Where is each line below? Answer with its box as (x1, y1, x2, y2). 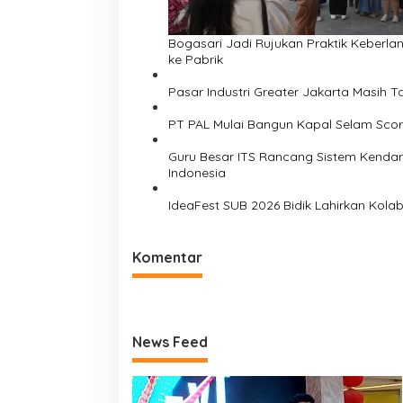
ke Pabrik (168, 50, 223, 67)
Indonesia (168, 164, 226, 181)
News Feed (132, 333, 208, 352)
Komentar (132, 248, 202, 267)
